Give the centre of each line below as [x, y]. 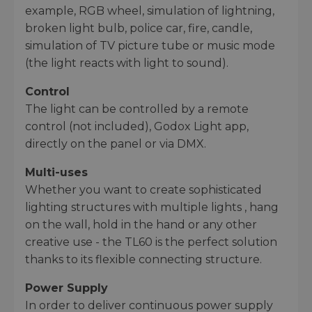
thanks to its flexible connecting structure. [143, 260]
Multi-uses [56, 173]
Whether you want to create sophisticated [143, 190]
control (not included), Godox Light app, [137, 127]
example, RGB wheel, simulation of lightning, [150, 11]
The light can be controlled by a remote [137, 109]
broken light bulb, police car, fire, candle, [139, 29]
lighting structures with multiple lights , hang [152, 208]
